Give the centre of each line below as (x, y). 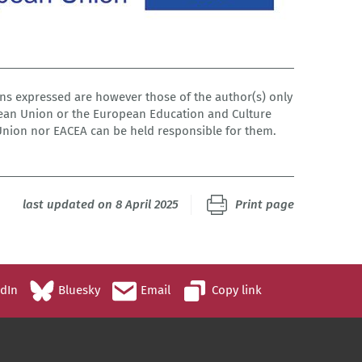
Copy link (237, 290)
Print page (265, 204)
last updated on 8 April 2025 (101, 204)
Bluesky (79, 290)
